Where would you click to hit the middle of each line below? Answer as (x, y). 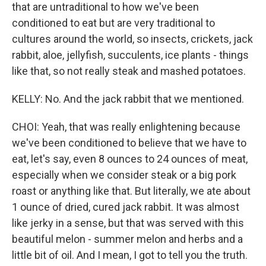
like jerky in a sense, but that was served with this (128, 223)
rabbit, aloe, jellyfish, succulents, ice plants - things (130, 55)
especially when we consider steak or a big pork (124, 175)
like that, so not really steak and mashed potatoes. (129, 71)
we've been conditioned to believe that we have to (129, 143)
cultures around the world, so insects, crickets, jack (132, 39)
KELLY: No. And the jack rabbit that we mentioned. (128, 99)
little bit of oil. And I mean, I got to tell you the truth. (130, 255)
